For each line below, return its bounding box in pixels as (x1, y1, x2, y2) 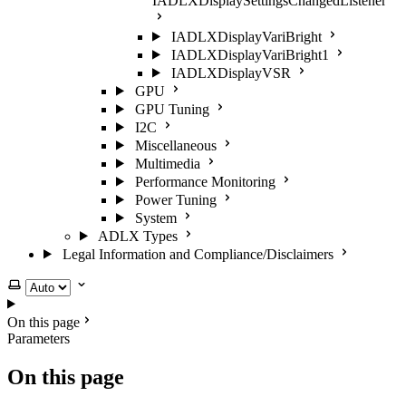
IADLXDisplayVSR (170, 64, 291, 81)
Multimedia (134, 155, 200, 171)
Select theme (6, 275, 79, 292)
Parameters (7, 330, 70, 346)
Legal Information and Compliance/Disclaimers (62, 246, 333, 262)
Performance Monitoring (134, 173, 275, 189)
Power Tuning (134, 191, 217, 208)
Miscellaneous (134, 137, 217, 153)
